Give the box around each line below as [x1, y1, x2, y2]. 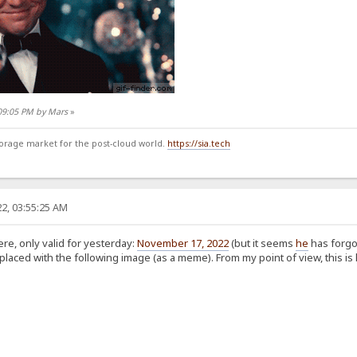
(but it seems [228, 236, 296, 251]
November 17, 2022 [136, 236, 229, 251]
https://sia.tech [167, 137, 230, 149]
